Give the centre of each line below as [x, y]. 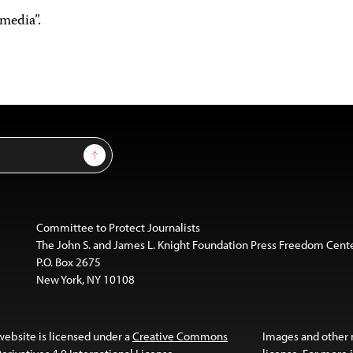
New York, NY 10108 [85, 279]
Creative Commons [180, 336]
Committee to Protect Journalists [118, 227]
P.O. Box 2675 [68, 262]
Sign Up [113, 151]
